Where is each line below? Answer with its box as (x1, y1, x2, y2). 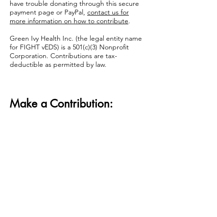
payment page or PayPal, (10, 8, 87, 16)
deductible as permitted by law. (10, 60, 107, 69)
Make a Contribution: (10, 96, 113, 111)
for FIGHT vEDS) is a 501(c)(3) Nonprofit (10, 43, 129, 51)
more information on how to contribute (10, 16, 128, 25)
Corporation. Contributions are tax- (10, 51, 117, 60)
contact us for (87, 8, 129, 16)
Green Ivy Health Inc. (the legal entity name (10, 34, 142, 43)
